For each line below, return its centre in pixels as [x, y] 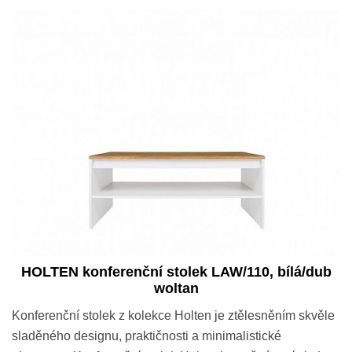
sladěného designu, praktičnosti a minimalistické [147, 336]
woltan [176, 289]
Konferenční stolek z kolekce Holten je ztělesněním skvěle [173, 316]
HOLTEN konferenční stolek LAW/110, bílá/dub [176, 272]
